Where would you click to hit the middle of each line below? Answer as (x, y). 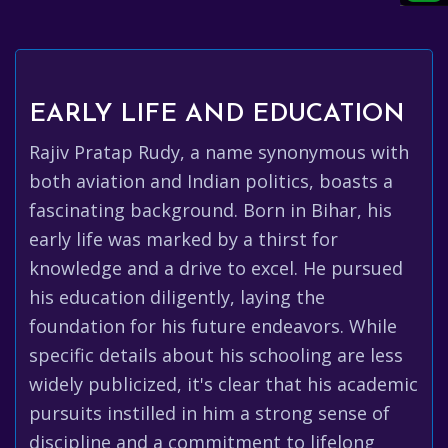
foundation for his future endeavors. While (213, 326)
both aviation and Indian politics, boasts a (211, 181)
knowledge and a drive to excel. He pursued (216, 268)
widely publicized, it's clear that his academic (223, 384)
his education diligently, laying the (177, 297)
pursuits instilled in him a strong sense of (209, 413)
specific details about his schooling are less (216, 355)
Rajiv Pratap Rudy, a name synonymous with (219, 152)
